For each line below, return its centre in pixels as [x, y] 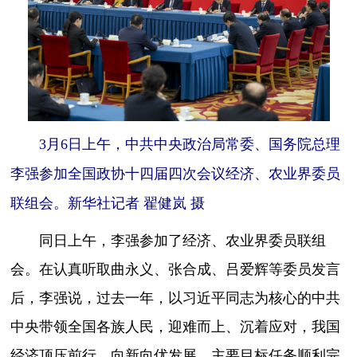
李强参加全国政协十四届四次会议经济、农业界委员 [176, 173]
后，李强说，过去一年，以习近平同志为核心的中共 [176, 297]
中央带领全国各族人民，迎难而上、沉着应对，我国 [176, 326]
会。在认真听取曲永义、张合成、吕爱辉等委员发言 [176, 268]
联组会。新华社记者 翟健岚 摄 [108, 203]
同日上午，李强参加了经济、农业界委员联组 [169, 239]
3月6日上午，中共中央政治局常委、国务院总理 [183, 144]
